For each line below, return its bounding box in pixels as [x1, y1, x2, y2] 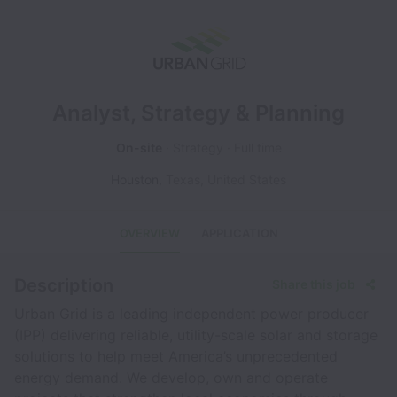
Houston [111, 172, 159, 187]
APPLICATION [200, 226, 278, 240]
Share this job [272, 276, 355, 292]
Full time [233, 140, 282, 155]
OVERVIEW [119, 226, 180, 240]
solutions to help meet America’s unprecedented [14, 347, 338, 365]
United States [207, 172, 286, 187]
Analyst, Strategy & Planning [52, 100, 345, 126]
